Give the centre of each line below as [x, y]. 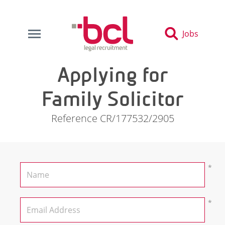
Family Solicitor [113, 99]
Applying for [113, 75]
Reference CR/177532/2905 [113, 118]
